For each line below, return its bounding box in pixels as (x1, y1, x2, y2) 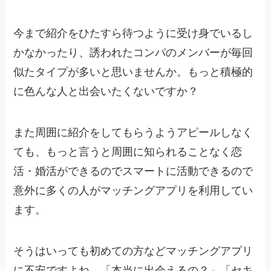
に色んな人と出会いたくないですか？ (13, 85, 199, 98)
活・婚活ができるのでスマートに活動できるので (13, 165, 253, 177)
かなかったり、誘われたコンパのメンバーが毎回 (13, 47, 253, 59)
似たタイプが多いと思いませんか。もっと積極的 (13, 66, 253, 79)
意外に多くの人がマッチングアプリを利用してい (13, 184, 253, 197)
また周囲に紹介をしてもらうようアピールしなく (13, 126, 253, 139)
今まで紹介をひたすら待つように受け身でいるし (13, 27, 253, 40)
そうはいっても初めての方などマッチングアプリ (13, 244, 253, 257)
